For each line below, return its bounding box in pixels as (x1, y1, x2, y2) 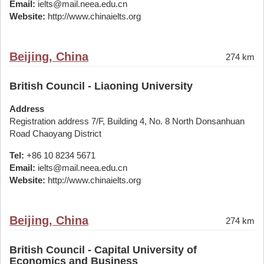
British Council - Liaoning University (9, 80, 193, 92)
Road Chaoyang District (9, 128, 101, 138)
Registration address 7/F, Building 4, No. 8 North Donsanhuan (9, 116, 245, 126)
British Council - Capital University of (9, 244, 197, 256)
